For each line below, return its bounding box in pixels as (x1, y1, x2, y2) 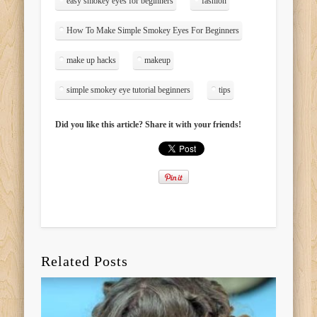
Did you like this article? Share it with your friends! (55, 120, 242, 130)
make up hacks (67, 55, 117, 66)
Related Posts (41, 253, 129, 269)
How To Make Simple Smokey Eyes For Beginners (67, 25, 240, 36)
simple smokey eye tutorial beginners (67, 85, 191, 96)
